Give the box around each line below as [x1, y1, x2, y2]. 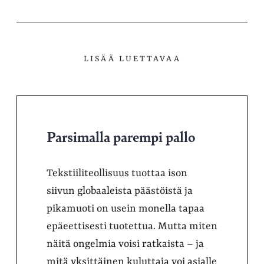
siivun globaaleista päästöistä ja [47, 185, 193, 197]
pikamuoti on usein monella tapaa [47, 203, 204, 214]
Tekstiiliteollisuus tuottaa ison [47, 167, 187, 179]
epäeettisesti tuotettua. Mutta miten [47, 220, 217, 232]
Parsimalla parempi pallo [47, 126, 196, 146]
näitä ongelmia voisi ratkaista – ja [47, 238, 204, 250]
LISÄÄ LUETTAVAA [83, 54, 181, 64]
